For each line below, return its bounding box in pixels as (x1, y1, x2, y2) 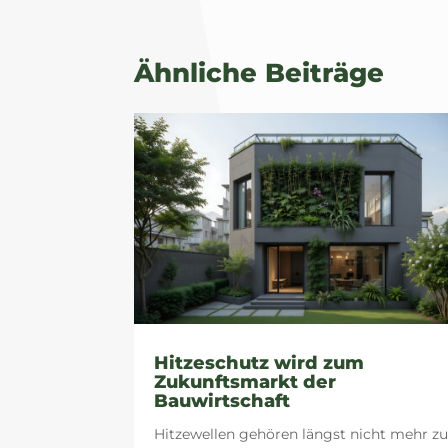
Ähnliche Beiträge (134, 56, 385, 89)
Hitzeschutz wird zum (154, 351, 365, 374)
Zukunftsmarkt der (154, 370, 337, 393)
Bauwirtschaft (154, 389, 291, 412)
